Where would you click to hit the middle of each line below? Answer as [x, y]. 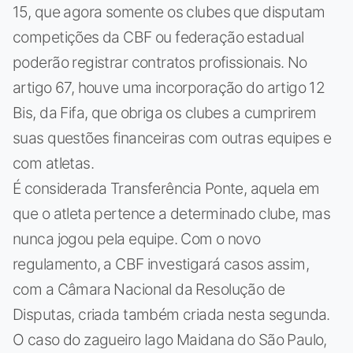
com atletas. [54, 163]
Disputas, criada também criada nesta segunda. [171, 314]
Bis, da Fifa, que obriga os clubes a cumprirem [165, 112]
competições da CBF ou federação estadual [158, 37]
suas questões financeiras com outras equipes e [172, 137]
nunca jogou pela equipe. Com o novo [137, 238]
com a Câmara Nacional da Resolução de [149, 289]
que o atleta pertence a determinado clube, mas [172, 213]
